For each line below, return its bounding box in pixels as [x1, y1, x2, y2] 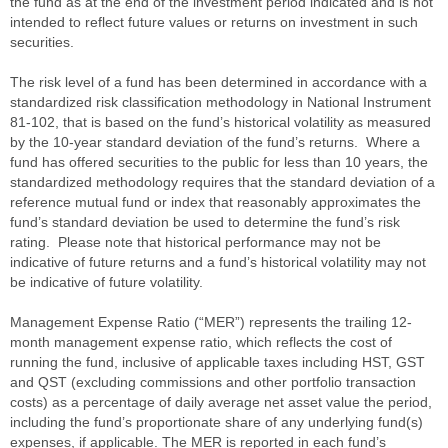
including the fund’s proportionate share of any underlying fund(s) [10, 413, 423, 430]
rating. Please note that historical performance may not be [10, 233, 381, 250]
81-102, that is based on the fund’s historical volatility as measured [10, 113, 431, 130]
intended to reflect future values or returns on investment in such [10, 13, 418, 30]
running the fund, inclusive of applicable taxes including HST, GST [10, 353, 425, 370]
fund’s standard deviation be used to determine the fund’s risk [10, 213, 400, 230]
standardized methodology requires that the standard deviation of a [10, 173, 435, 190]
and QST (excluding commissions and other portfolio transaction [10, 373, 416, 390]
